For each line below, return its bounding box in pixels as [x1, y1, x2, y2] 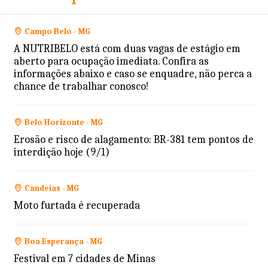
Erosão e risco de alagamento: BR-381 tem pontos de [13, 133, 254, 147]
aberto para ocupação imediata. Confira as [13, 55, 209, 68]
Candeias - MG [24, 183, 79, 194]
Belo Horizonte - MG [24, 117, 103, 128]
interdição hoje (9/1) [13, 146, 109, 159]
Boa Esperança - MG [24, 236, 102, 247]
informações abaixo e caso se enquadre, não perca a [13, 68, 252, 81]
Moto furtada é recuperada [13, 199, 140, 212]
